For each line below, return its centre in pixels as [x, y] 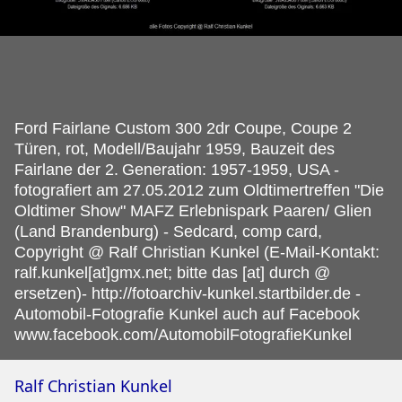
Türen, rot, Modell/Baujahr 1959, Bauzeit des [175, 149]
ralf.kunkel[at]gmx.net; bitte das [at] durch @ [172, 273]
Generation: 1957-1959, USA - [231, 170]
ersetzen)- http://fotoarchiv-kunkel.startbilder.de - [188, 294]
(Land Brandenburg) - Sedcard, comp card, [168, 232]
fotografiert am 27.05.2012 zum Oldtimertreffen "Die [199, 191]
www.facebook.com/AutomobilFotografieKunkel [183, 335]
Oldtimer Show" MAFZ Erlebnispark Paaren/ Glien [193, 211]
